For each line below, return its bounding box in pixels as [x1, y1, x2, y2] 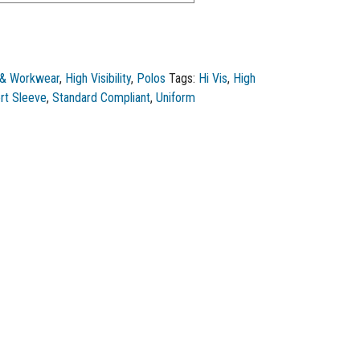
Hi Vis [198, 71, 228, 86]
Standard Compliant [52, 90, 151, 105]
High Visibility [65, 71, 132, 86]
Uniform [156, 90, 196, 105]
